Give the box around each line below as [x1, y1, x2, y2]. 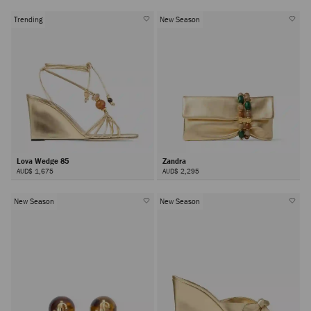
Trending [14, 14, 42, 25]
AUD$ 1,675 [17, 166, 53, 176]
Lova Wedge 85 [17, 155, 71, 167]
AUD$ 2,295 [162, 166, 199, 176]
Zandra [162, 155, 188, 167]
